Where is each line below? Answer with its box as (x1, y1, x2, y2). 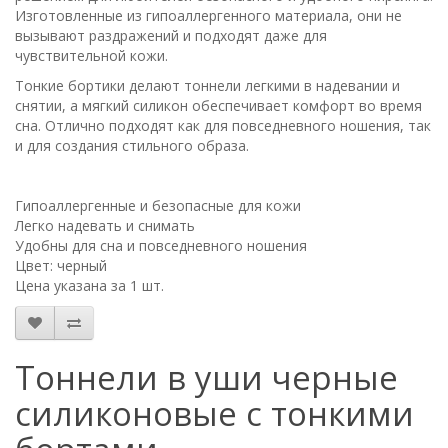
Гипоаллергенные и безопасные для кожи (15, 196, 301, 215)
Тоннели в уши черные (15, 355, 398, 400)
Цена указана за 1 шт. (15, 276, 164, 295)
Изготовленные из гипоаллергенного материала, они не (15, 6, 402, 25)
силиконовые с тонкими (15, 391, 414, 436)
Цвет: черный (15, 256, 107, 275)
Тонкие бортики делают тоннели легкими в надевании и (15, 76, 400, 95)
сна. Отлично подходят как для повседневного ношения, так (15, 116, 431, 135)
